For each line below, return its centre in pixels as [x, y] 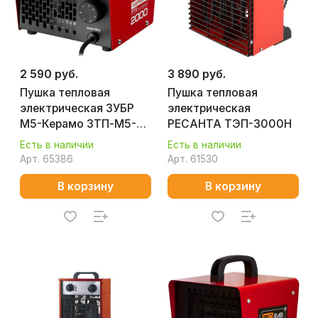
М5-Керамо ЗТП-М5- [78, 124]
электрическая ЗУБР [77, 108]
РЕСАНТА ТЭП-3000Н [230, 124]
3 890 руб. [197, 74]
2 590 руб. [49, 74]
